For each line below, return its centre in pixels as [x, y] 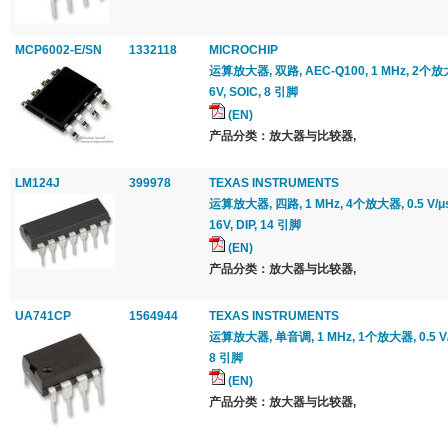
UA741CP [43, 316]
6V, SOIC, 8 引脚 [253, 92]
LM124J [37, 183]
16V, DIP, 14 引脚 [255, 225]
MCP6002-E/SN [58, 50]
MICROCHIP [243, 50]
